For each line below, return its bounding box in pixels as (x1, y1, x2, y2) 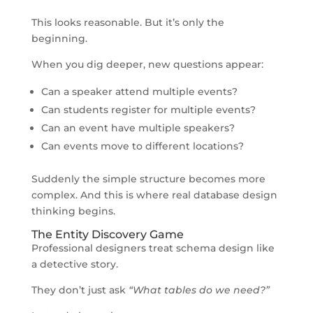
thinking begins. (31, 204, 115, 217)
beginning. (31, 31, 87, 45)
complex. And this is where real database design (31, 188, 277, 201)
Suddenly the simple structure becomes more (31, 172, 265, 185)
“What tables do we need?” (128, 283, 270, 296)
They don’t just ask (31, 283, 129, 296)
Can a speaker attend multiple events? (41, 85, 238, 98)
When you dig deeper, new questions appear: (31, 57, 263, 71)
